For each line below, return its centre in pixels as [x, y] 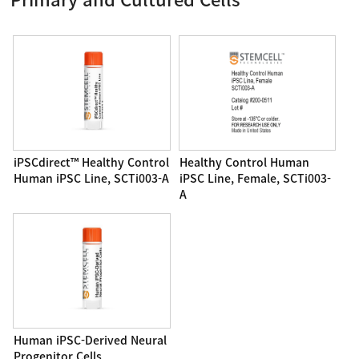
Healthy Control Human [244, 162]
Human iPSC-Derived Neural [91, 340]
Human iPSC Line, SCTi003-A [92, 178]
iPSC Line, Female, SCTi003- [255, 178]
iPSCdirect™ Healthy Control [92, 162]
